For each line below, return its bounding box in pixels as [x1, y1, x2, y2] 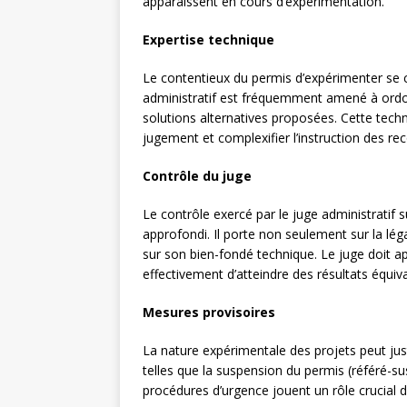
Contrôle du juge [143, 167, 252, 185]
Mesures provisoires [143, 303, 275, 322]
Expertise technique [143, 31, 274, 49]
